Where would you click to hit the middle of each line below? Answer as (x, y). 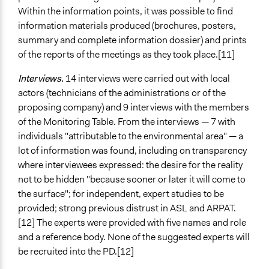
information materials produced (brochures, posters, (127, 26)
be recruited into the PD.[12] (76, 252)
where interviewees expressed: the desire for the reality (130, 165)
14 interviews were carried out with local (147, 79)
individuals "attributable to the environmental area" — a (131, 136)
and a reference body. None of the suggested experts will (134, 237)
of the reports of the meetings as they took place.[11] (126, 55)
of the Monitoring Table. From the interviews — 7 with (127, 122)
